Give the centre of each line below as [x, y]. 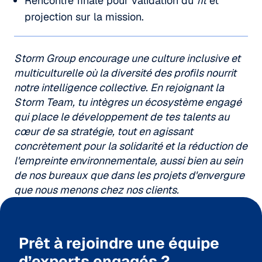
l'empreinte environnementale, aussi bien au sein [128, 160]
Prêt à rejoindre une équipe [119, 243]
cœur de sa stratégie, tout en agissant [104, 131]
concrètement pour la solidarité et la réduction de [131, 146]
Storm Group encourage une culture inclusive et [127, 58]
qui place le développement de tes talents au [122, 116]
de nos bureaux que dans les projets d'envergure [129, 175]
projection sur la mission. [84, 16]
